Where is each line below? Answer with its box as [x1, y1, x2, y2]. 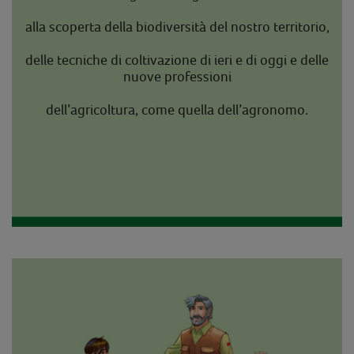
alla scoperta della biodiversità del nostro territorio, [24, 17, 330, 35]
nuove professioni [122, 67, 232, 85]
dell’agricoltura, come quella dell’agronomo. [46, 100, 308, 118]
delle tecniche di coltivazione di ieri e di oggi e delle [25, 51, 329, 68]
